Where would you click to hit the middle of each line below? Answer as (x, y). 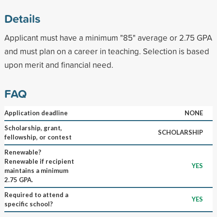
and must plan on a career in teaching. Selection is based (107, 51)
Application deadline (36, 113)
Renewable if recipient (39, 161)
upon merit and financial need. (59, 64)
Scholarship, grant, (33, 128)
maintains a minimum (36, 170)
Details (22, 18)
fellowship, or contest (38, 137)
